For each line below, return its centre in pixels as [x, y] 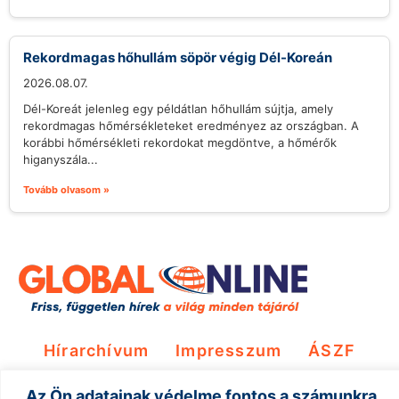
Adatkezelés [199, 383]
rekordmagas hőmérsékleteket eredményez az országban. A [191, 125]
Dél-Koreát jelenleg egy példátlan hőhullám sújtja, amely [178, 108]
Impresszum [229, 350]
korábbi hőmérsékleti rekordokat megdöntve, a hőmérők [180, 142]
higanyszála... [61, 159]
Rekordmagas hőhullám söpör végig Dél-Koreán [178, 57]
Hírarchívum [96, 350]
